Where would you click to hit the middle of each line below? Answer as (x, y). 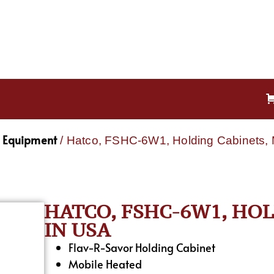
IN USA (78, 230)
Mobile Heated (106, 264)
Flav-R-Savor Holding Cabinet (142, 247)
